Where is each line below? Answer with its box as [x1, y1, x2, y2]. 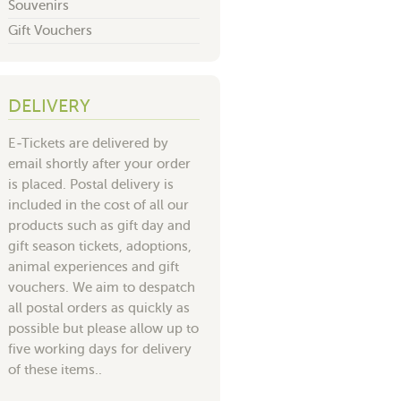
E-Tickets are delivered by [8, 135, 168, 150]
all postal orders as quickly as [8, 300, 190, 315]
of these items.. [8, 362, 102, 377]
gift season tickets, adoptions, [8, 238, 192, 253]
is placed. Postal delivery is [8, 176, 174, 192]
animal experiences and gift [8, 259, 179, 274]
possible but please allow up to [8, 320, 199, 336]
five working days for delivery [8, 341, 192, 356]
